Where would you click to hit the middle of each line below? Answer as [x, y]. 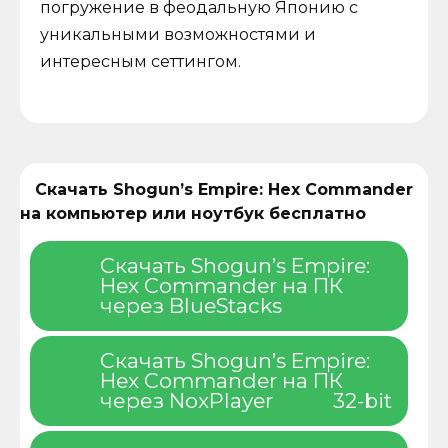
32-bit [362, 400]
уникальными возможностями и [178, 35]
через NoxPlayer [186, 400]
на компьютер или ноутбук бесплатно [193, 213]
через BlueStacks [191, 305]
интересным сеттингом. [140, 62]
